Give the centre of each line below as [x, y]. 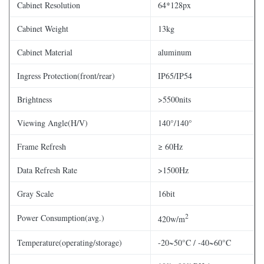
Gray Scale [35, 194]
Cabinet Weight [43, 29]
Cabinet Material [45, 52]
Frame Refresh [42, 146]
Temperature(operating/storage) [70, 242]
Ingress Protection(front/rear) [66, 76]
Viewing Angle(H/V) [52, 123]
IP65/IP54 [175, 76]
